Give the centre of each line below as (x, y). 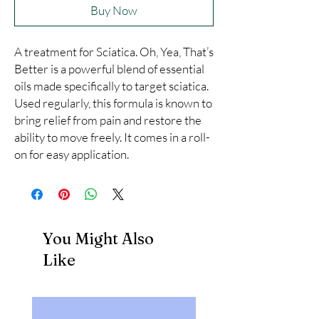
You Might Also (98, 239)
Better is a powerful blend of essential (109, 69)
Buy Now (114, 11)
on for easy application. (72, 155)
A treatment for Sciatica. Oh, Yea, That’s (114, 52)
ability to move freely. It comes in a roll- (112, 137)
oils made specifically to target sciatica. (111, 86)
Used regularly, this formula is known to (113, 103)
